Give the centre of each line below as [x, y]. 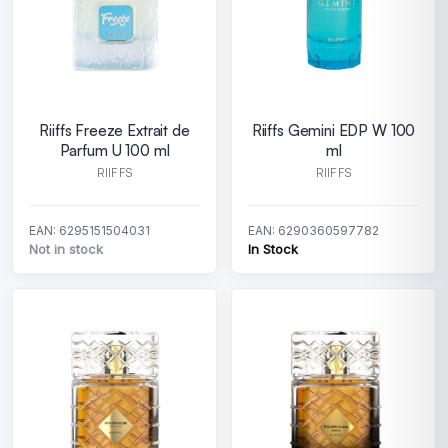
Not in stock [66, 249]
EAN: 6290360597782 [313, 230]
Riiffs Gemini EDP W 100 [333, 130]
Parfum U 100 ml [114, 150]
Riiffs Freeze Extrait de [114, 130]
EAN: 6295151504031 [89, 230]
